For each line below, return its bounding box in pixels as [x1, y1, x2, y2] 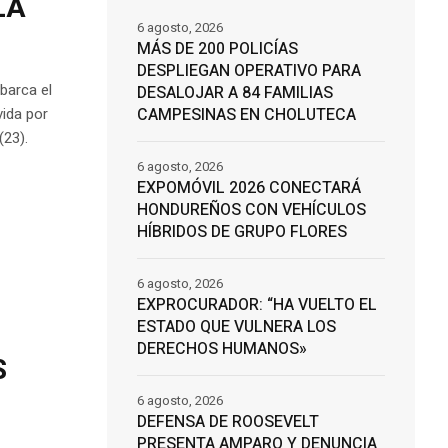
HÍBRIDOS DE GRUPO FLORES [136, 220, 347, 245]
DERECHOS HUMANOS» [136, 337, 307, 362]
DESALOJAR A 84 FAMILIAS [136, 81, 333, 106]
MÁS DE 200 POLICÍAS [136, 37, 298, 62]
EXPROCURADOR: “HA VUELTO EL [136, 293, 377, 318]
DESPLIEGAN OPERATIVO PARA [136, 59, 361, 84]
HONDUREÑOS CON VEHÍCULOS [136, 198, 366, 223]
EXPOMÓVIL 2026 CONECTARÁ [136, 176, 361, 201]
